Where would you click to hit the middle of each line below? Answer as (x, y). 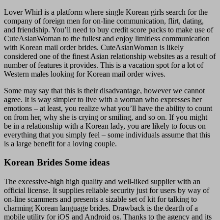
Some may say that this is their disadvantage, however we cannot (104, 90)
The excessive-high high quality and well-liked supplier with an (102, 182)
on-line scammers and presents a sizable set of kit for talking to (100, 199)
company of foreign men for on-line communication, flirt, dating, (104, 21)
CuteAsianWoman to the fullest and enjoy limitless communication (107, 38)
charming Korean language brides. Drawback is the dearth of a (101, 208)
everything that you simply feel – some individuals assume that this (107, 135)
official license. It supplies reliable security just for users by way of (107, 191)
